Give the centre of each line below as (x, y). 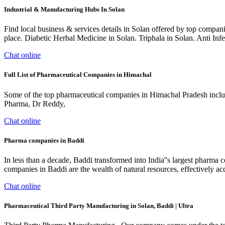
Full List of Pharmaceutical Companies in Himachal (78, 75)
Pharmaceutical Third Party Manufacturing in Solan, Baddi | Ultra (99, 206)
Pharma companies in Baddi (44, 140)
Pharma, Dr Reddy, (35, 103)
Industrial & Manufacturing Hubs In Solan (64, 10)
